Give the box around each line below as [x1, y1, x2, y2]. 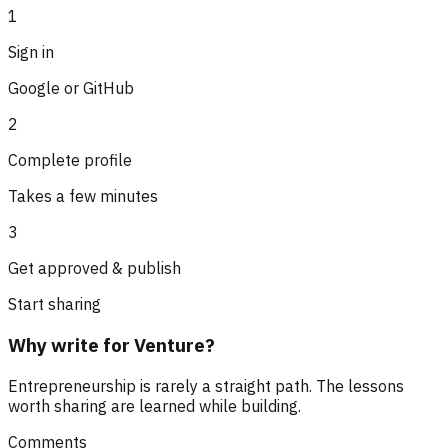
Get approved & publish [8, 258, 181, 279]
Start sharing [8, 294, 101, 315]
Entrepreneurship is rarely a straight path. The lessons [8, 375, 404, 396]
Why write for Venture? [8, 333, 215, 358]
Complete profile [8, 150, 132, 171]
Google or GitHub [8, 78, 134, 99]
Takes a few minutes [8, 186, 158, 207]
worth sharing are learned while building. [8, 395, 301, 416]
